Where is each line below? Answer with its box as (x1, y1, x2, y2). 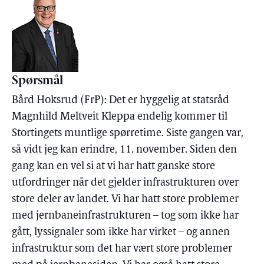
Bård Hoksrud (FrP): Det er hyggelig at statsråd (12, 95, 229, 106)
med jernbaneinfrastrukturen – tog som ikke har (12, 210, 239, 222)
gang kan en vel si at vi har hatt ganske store (12, 161, 215, 172)
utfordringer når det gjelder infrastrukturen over (12, 177, 239, 189)
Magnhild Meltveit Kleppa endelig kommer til (12, 111, 227, 123)
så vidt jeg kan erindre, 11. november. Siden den (12, 144, 237, 156)
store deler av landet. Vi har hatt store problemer (12, 194, 239, 205)
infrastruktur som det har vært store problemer (12, 243, 232, 255)
